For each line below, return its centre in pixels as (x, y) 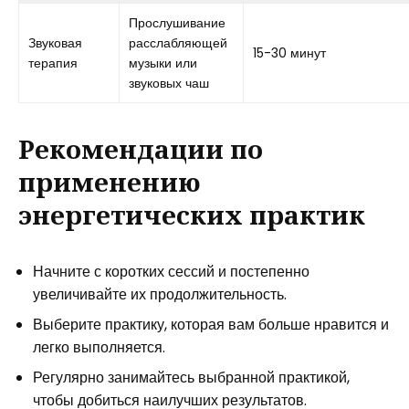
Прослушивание (177, 23)
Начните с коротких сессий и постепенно (171, 272)
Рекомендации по (141, 149)
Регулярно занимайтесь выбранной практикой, (191, 378)
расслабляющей (178, 43)
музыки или (163, 63)
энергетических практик (192, 215)
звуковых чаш (169, 83)
